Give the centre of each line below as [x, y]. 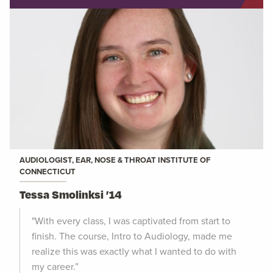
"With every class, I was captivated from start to [131, 221]
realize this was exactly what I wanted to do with [134, 251]
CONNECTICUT [48, 172]
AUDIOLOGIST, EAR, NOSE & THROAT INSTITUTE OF [115, 160]
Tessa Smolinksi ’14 [71, 194]
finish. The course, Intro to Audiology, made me [132, 236]
